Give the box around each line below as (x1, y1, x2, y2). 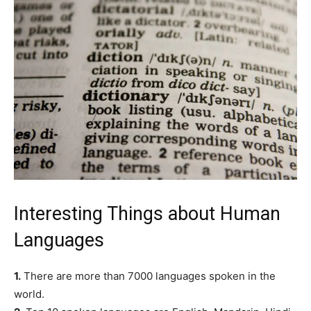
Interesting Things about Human (14, 202, 280, 225)
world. (14, 287, 44, 301)
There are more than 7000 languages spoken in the (21, 269, 276, 283)
